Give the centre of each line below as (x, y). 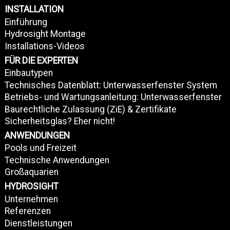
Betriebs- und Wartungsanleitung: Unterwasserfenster (113, 97)
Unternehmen (31, 199)
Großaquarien (31, 172)
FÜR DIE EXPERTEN (41, 60)
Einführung (26, 22)
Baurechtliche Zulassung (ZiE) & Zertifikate (90, 109)
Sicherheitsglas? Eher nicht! (60, 121)
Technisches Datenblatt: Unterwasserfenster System (111, 85)
